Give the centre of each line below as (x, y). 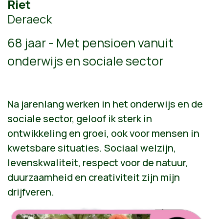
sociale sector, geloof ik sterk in (80, 118)
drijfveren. (31, 192)
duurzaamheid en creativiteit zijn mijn (94, 177)
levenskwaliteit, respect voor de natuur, (98, 162)
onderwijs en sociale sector (85, 61)
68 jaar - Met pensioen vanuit (90, 43)
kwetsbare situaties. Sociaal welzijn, (92, 148)
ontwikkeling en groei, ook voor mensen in (103, 133)
